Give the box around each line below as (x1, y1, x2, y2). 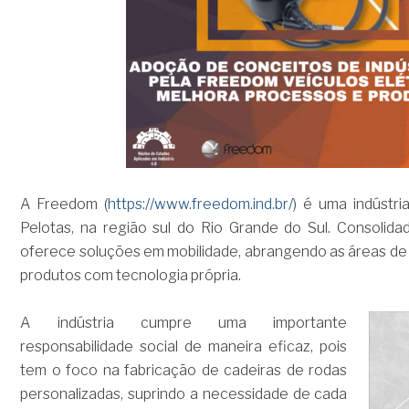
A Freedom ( (20, 194, 109, 213)
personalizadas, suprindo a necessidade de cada (20, 385, 348, 404)
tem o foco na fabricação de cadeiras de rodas (20, 362, 348, 380)
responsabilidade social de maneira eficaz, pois (20, 338, 348, 356)
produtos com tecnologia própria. (20, 266, 242, 284)
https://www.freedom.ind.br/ (108, 194, 294, 213)
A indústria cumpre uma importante (20, 314, 348, 332)
